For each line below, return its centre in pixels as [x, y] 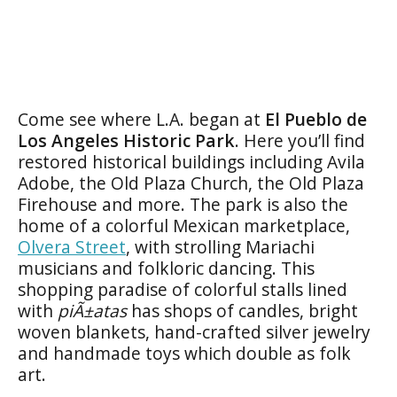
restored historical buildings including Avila [191, 162]
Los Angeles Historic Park [126, 140]
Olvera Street [72, 247]
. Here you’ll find [300, 140]
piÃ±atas [92, 311]
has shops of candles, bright [242, 311]
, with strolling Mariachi [220, 247]
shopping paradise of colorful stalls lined [183, 289]
